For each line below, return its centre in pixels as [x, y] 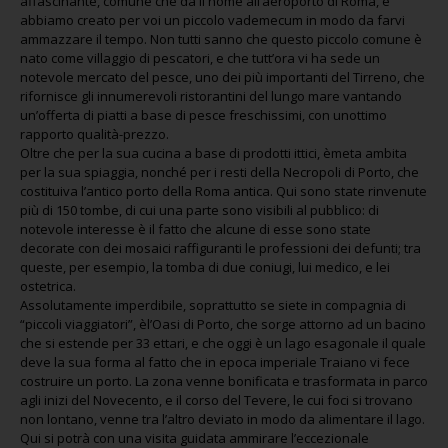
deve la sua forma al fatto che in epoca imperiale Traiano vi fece [215, 362]
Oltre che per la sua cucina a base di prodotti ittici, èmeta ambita [213, 153]
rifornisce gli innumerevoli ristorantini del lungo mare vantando [211, 96]
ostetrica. [48, 286]
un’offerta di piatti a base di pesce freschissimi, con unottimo [203, 115]
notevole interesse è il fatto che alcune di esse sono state [195, 229]
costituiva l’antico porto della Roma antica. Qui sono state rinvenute [223, 191]
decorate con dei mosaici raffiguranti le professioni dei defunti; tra [220, 248]
